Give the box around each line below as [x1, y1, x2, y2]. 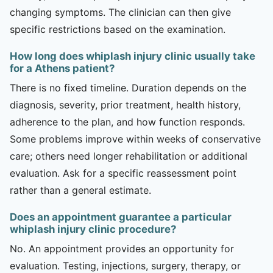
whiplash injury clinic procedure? [10, 222, 176, 235]
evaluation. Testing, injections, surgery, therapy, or [10, 259, 241, 272]
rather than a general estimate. [10, 183, 151, 196]
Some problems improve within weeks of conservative [10, 132, 261, 145]
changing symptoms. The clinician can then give [10, 5, 231, 18]
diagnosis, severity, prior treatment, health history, [10, 98, 241, 111]
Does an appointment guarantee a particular [10, 210, 232, 223]
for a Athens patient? [10, 62, 115, 74]
